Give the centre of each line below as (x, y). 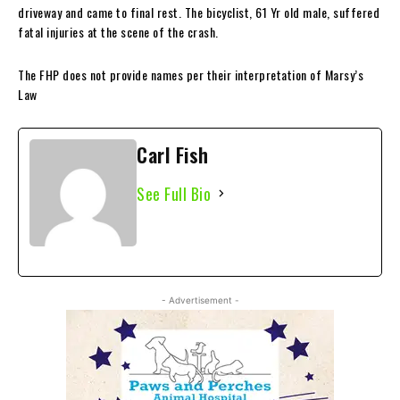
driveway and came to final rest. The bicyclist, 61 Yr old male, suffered (199, 12)
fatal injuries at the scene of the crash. (118, 31)
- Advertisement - (200, 300)
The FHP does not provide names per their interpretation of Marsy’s (191, 74)
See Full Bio (174, 193)
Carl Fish (173, 154)
